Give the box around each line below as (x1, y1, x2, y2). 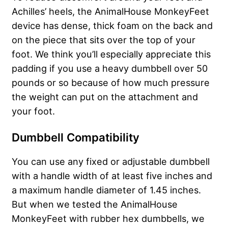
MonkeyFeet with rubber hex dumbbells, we (12, 213, 205, 224)
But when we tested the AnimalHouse (12, 198, 178, 210)
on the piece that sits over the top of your (12, 34, 195, 46)
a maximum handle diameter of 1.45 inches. (12, 184, 201, 196)
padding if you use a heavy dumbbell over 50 (12, 63, 208, 74)
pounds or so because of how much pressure (12, 77, 210, 89)
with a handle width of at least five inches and (12, 170, 212, 182)
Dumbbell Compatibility (12, 131, 139, 145)
